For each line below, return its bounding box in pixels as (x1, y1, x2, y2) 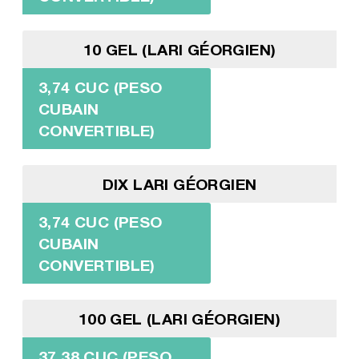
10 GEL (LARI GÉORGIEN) (83, 39, 276, 58)
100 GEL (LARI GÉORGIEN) (78, 309, 281, 328)
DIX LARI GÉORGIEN (102, 174, 257, 193)
